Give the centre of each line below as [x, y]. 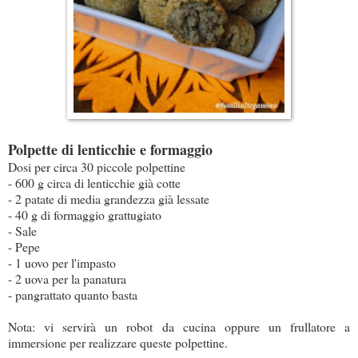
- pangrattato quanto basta [73, 295]
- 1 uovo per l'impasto [62, 263]
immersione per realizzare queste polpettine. [118, 343]
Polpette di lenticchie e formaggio [110, 150]
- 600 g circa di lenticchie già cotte [94, 183]
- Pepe [24, 247]
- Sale [22, 231]
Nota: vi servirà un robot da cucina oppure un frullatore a [179, 327]
